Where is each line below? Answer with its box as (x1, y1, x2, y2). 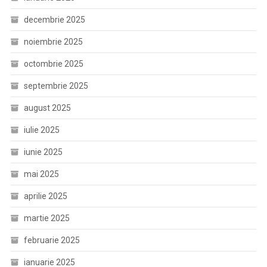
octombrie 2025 (23, 59, 83, 69)
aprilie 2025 (23, 191, 67, 201)
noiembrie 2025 (23, 37, 83, 46)
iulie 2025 (23, 125, 60, 135)
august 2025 (23, 103, 71, 113)
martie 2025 (23, 213, 70, 223)
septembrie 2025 (23, 81, 88, 91)
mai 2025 (23, 169, 59, 179)
